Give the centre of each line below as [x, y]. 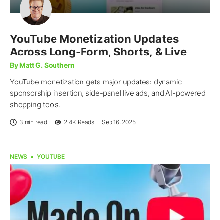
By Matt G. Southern [42, 65]
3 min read [33, 122]
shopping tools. [36, 105]
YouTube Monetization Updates [94, 39]
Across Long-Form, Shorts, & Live [98, 52]
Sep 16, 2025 [119, 122]
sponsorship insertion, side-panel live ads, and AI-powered [108, 93]
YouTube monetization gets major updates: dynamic [96, 82]
